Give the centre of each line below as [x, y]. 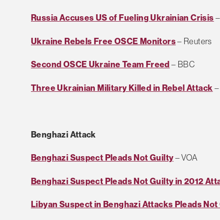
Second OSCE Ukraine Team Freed [100, 64]
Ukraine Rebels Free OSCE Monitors [103, 41]
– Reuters [194, 41]
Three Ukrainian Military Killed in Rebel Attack [122, 87]
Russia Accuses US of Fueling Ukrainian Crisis [123, 18]
